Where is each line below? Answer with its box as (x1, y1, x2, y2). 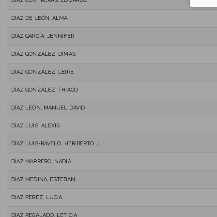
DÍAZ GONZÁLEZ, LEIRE (11, 68, 74, 75)
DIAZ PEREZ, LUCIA (11, 194, 62, 201)
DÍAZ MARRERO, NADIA (11, 158, 71, 165)
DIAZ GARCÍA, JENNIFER (11, 32, 74, 39)
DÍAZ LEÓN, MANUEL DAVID (11, 104, 85, 111)
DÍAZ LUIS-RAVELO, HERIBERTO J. (11, 140, 100, 147)
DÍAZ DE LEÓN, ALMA (11, 15, 68, 21)
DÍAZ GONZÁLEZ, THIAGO (11, 86, 78, 93)
